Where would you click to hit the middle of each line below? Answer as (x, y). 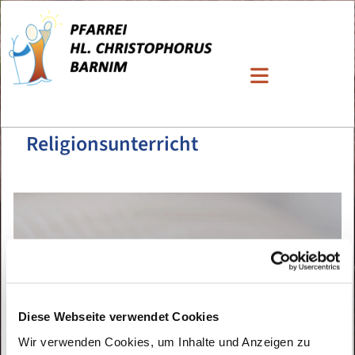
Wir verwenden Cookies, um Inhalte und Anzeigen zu (164, 342)
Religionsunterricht (112, 143)
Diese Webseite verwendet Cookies (118, 316)
